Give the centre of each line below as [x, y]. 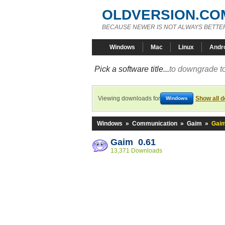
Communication [155, 124]
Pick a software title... [132, 69]
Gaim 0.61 [133, 142]
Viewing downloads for [129, 98]
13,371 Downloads [136, 151]
